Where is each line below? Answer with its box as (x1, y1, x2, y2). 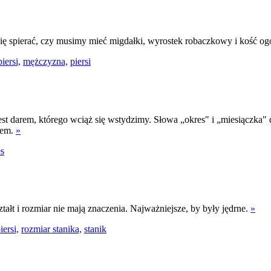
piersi (70, 56, 91, 67)
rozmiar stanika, (21, 224, 82, 235)
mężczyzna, (23, 56, 68, 67)
